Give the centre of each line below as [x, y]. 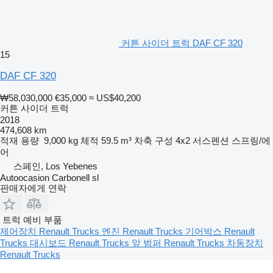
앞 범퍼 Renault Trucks [179, 243]
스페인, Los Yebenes [55, 166]
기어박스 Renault [220, 232]
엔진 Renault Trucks [144, 232]
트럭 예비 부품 [32, 220]
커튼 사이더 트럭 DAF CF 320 [182, 43]
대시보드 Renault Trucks [81, 243]
